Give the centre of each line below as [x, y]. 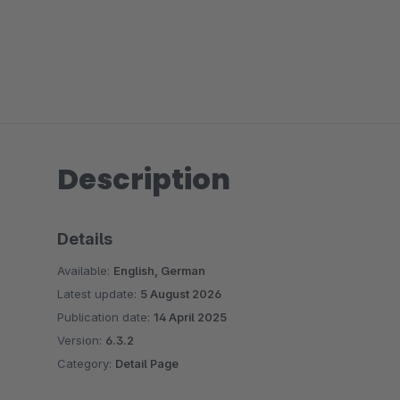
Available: [85, 271]
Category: [86, 363]
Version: [81, 340]
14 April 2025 [190, 317]
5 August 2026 [181, 294]
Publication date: [105, 317]
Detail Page [147, 363]
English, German [159, 271]
